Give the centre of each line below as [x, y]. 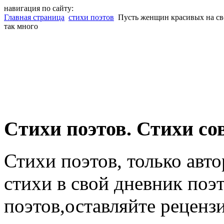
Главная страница [34, 17]
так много [21, 26]
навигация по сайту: [39, 8]
